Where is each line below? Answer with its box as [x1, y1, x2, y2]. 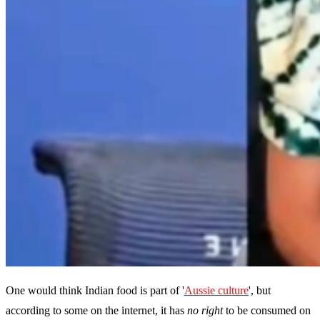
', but [249, 284, 271, 297]
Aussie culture [184, 284, 249, 297]
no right [187, 304, 223, 317]
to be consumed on [223, 304, 311, 317]
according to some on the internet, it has [6, 304, 187, 317]
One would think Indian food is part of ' [6, 284, 184, 297]
